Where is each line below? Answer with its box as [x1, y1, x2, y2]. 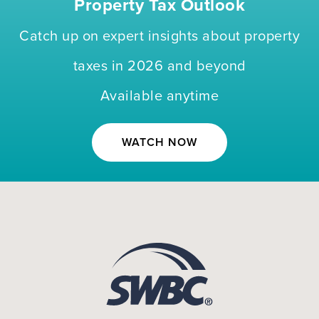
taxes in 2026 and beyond [73, 58, 246, 75]
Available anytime [100, 88, 219, 105]
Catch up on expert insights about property [19, 28, 300, 45]
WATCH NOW [122, 135, 197, 150]
